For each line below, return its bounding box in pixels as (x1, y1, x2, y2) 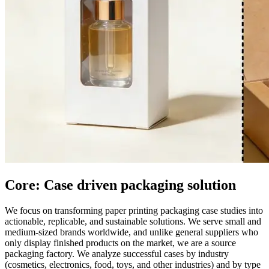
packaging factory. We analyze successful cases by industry (5, 248, 229, 259)
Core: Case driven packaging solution (5, 177, 236, 193)
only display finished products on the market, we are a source (5, 237, 236, 248)
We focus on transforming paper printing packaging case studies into (5, 205, 263, 216)
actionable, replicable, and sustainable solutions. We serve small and (5, 216, 261, 226)
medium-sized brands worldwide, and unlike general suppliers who (5, 226, 258, 237)
